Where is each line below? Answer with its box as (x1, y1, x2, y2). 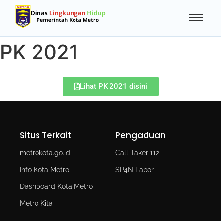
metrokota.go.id (20, 148, 70, 157)
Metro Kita (20, 199, 53, 207)
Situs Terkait (20, 129, 71, 141)
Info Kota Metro (20, 165, 69, 174)
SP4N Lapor (115, 165, 154, 174)
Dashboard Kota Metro (20, 182, 93, 190)
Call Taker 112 (115, 148, 159, 157)
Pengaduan (115, 129, 166, 141)
